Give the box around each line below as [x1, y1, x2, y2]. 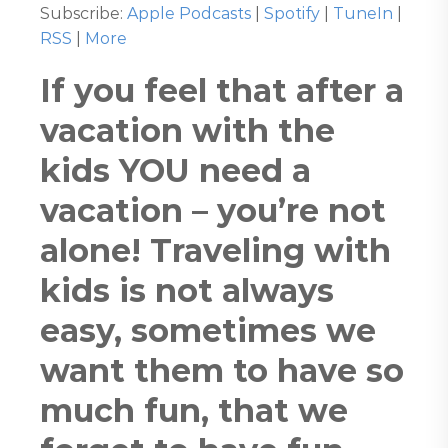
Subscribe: [40, 4, 127, 23]
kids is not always [40, 271, 334, 310]
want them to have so [40, 351, 404, 390]
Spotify [264, 4, 320, 23]
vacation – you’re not [40, 191, 386, 230]
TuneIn [333, 4, 393, 23]
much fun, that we [40, 391, 348, 430]
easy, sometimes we [40, 311, 376, 350]
